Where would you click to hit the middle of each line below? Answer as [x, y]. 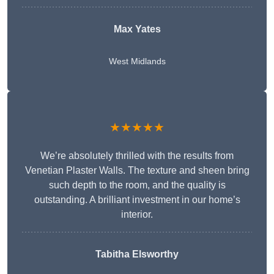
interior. [137, 215]
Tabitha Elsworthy [137, 254]
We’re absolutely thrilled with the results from [137, 156]
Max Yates [137, 29]
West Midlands [137, 61]
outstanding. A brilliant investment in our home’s [137, 200]
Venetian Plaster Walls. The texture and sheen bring [137, 171]
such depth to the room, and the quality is [137, 185]
